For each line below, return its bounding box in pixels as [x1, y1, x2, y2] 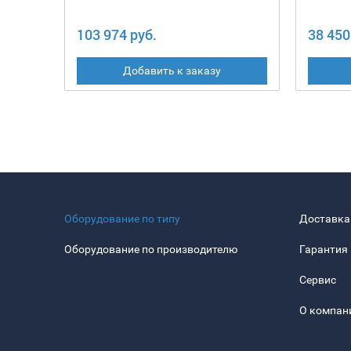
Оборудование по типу [64, 212, 180, 226]
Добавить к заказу [122, 64, 221, 78]
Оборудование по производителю [64, 243, 237, 256]
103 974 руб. [77, 25, 157, 45]
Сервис [299, 273, 336, 287]
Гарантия [299, 243, 348, 256]
